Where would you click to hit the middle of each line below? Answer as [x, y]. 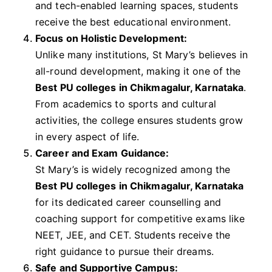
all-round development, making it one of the [138, 71]
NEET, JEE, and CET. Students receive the [133, 235]
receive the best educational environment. [133, 22]
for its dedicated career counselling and [128, 202]
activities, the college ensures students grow [139, 121]
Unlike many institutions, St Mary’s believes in [141, 55]
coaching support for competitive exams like [140, 219]
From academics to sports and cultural [126, 104]
